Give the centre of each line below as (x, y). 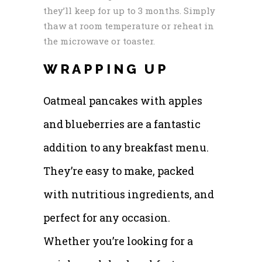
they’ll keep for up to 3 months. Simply (129, 10)
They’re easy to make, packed (119, 170)
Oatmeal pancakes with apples (123, 100)
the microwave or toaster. (99, 41)
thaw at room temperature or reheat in (129, 25)
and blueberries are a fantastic (122, 124)
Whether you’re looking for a (118, 241)
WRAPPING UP (106, 68)
